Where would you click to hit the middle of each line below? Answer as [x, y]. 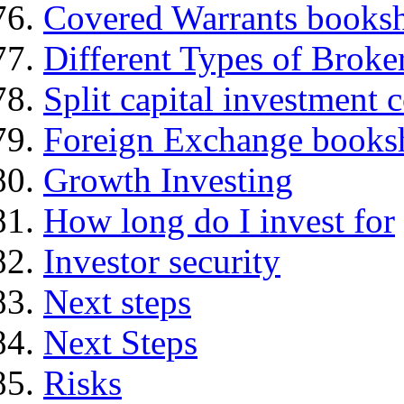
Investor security [162, 262]
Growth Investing [168, 180]
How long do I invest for [219, 221]
